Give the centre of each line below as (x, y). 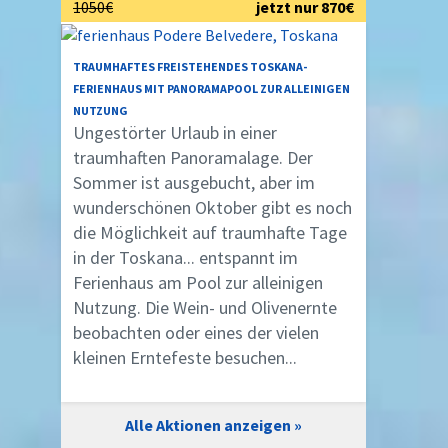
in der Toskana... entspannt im (185, 258)
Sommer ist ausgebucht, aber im (194, 183)
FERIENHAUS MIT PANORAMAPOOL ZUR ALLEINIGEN (211, 89)
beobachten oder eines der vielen (196, 333)
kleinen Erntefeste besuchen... (185, 358)
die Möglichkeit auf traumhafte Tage (210, 233)
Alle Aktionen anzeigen (208, 425)
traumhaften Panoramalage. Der (193, 158)
